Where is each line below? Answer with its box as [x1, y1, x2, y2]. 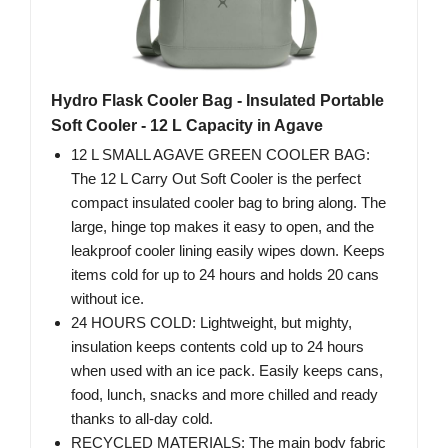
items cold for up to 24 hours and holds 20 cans [71, 266, 379, 284]
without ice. [71, 290, 144, 308]
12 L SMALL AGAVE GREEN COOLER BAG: [71, 146, 370, 164]
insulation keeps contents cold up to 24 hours [71, 338, 364, 356]
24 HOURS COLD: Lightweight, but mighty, [71, 314, 352, 332]
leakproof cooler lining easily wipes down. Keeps [71, 242, 385, 260]
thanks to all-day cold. [71, 410, 213, 428]
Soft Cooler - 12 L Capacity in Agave [51, 117, 323, 135]
